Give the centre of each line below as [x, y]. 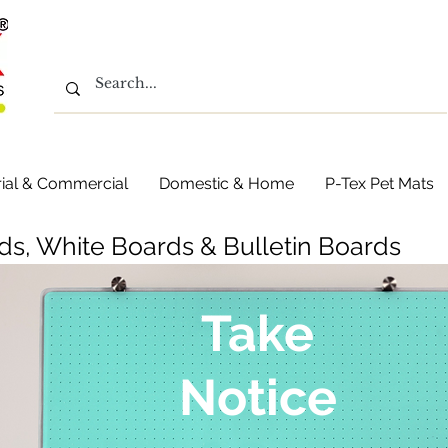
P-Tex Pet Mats [379, 183]
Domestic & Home [226, 183]
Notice [257, 397]
